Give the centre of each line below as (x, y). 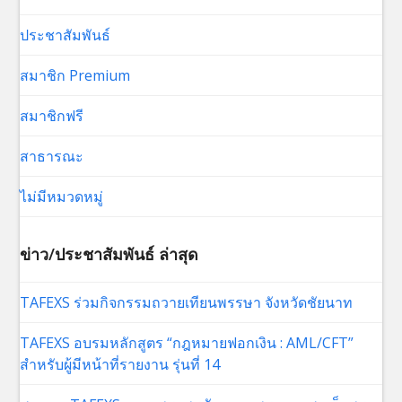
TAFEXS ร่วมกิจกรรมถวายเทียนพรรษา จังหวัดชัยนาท (187, 302)
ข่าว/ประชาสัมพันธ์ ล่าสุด (109, 253)
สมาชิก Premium (75, 75)
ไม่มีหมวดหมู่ (62, 196)
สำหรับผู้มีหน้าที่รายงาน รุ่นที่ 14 (120, 364)
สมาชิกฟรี (52, 115)
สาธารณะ (52, 156)
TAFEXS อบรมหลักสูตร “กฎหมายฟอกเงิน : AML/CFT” (187, 342)
